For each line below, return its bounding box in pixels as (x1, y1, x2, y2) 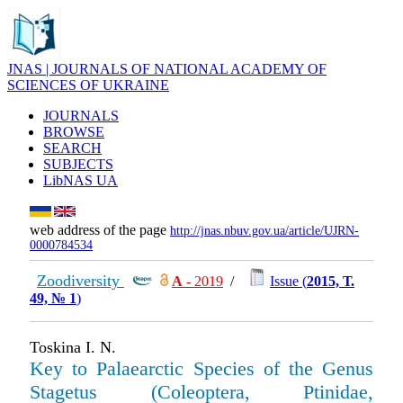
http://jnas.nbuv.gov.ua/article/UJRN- (170, 224, 359, 237)
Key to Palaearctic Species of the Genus (30, 357, 373, 380)
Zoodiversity (37, 272, 124, 290)
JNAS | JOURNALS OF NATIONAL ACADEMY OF (7, 61, 327, 76)
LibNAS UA (43, 173, 118, 188)
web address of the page (30, 222, 170, 237)
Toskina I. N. (30, 338, 116, 356)
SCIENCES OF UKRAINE (7, 77, 169, 93)
